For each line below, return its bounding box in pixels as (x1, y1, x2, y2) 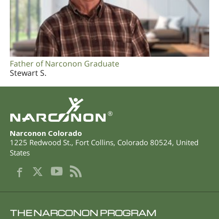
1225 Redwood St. (10, 137, 71, 148)
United (176, 137, 198, 148)
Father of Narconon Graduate (10, 58, 119, 69)
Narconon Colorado (10, 128, 82, 138)
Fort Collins (75, 137, 113, 148)
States (10, 148, 30, 158)
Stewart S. (10, 67, 46, 78)
